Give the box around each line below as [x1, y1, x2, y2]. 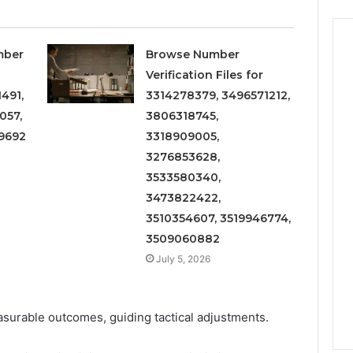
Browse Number [146, 46, 240, 61]
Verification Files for [146, 67, 264, 82]
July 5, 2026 [156, 252, 211, 265]
